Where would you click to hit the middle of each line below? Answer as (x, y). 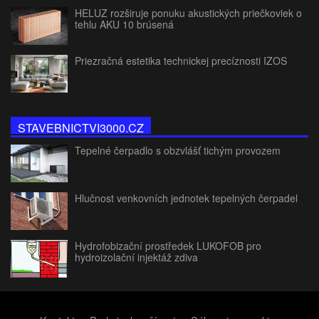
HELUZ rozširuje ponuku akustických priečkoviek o (188, 13)
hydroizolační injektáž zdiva (136, 257)
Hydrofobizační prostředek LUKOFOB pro (168, 246)
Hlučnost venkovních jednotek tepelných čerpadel (186, 198)
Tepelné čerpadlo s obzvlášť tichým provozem (178, 151)
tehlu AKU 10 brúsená (124, 25)
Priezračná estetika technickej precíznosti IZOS (181, 61)
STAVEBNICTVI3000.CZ (81, 128)
